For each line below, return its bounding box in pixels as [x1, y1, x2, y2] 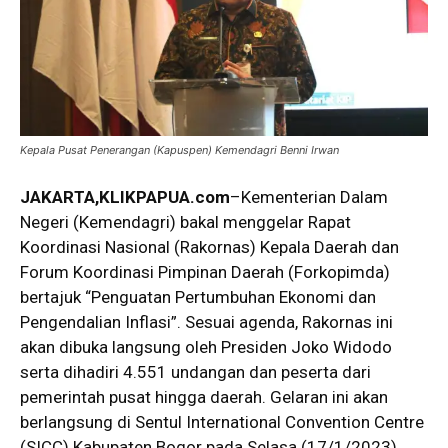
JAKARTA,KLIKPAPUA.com [20, 186, 230, 207]
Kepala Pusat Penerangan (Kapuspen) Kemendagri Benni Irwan [20, 142, 339, 157]
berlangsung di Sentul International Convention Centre [20, 411, 424, 432]
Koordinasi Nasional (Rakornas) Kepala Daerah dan [20, 236, 399, 257]
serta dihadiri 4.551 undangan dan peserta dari [20, 361, 371, 382]
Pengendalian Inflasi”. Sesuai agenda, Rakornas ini [20, 311, 393, 332]
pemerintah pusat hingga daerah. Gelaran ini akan [20, 386, 388, 407]
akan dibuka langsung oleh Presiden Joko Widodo [20, 336, 392, 357]
